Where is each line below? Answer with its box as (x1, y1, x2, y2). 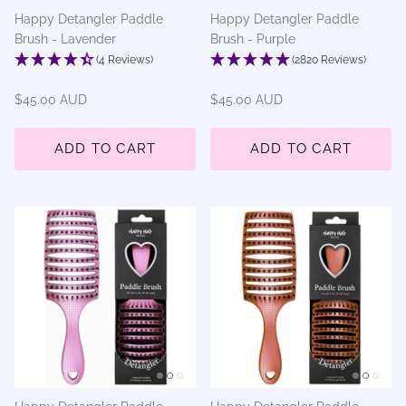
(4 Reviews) (96, 53, 153, 66)
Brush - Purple (210, 31, 295, 46)
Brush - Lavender (14, 31, 116, 46)
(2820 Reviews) (292, 53, 366, 66)
